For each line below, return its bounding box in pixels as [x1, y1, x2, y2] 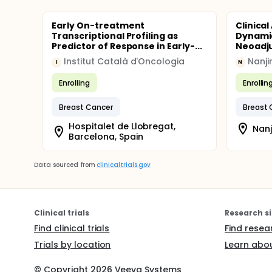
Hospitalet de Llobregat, [69, 120, 176, 132]
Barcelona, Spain [69, 131, 143, 143]
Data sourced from [34, 160, 95, 169]
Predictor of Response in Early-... [52, 40, 202, 52]
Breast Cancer [59, 101, 113, 112]
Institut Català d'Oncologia [64, 55, 185, 67]
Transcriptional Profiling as [52, 30, 178, 42]
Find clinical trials [34, 222, 110, 234]
